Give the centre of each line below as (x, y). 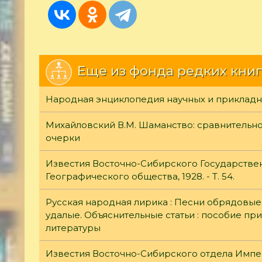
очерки (63, 137)
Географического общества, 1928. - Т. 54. (140, 176)
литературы (73, 227)
